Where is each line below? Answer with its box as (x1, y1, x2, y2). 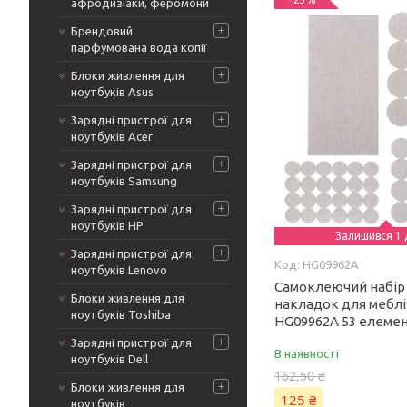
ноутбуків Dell (71, 352, 148, 365)
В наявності (274, 347, 340, 360)
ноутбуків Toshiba (71, 308, 171, 321)
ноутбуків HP (71, 219, 144, 232)
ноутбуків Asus (71, 85, 154, 98)
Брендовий (71, 25, 133, 37)
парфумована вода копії (71, 41, 207, 54)
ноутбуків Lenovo (71, 263, 167, 276)
